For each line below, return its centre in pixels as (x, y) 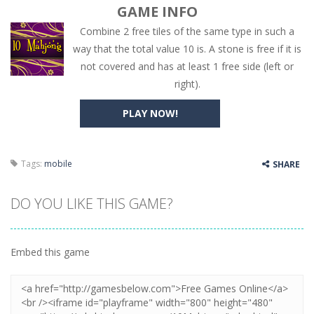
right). (187, 84)
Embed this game (50, 252)
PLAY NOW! (150, 113)
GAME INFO (157, 12)
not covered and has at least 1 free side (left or (187, 66)
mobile (58, 164)
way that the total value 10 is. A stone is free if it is (187, 49)
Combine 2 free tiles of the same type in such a (187, 31)
